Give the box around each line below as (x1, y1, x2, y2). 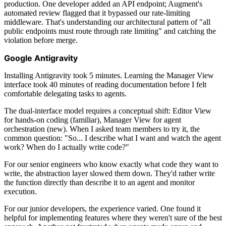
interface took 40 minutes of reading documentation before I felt (4, 80, 206, 89)
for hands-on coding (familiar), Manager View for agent (4, 115, 181, 124)
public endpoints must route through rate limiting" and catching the (4, 26, 216, 35)
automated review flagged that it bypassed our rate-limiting (4, 8, 190, 17)
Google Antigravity (4, 52, 78, 63)
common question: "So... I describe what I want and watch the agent (4, 133, 221, 142)
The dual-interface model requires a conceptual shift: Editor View (4, 106, 211, 115)
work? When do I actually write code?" (4, 142, 129, 151)
